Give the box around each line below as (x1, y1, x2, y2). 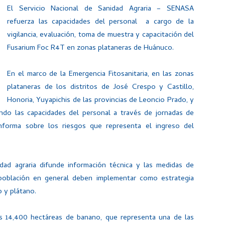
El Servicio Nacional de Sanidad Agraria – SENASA (7, 3, 194, 15)
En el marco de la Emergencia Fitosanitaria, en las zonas (7, 68, 194, 80)
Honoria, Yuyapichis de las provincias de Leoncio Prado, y (7, 94, 194, 106)
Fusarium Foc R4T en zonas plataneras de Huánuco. (7, 42, 174, 54)
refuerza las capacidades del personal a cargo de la (7, 16, 194, 28)
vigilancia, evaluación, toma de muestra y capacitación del (7, 29, 194, 41)
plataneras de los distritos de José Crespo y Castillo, (7, 81, 194, 93)
